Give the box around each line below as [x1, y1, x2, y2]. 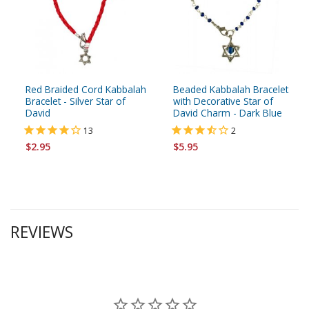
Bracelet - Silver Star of [26, 94, 126, 108]
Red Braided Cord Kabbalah [26, 82, 146, 96]
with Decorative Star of [173, 94, 273, 108]
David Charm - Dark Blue [173, 106, 282, 119]
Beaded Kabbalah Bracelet [173, 82, 288, 96]
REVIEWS [10, 221, 73, 243]
